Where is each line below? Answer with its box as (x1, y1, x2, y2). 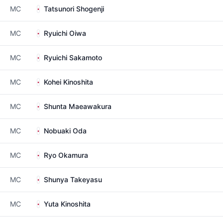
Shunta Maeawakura (44, 102, 111, 111)
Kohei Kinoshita (44, 78, 93, 86)
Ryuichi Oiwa (44, 29, 86, 37)
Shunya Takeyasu (44, 175, 102, 184)
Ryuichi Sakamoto (44, 53, 102, 62)
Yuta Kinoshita (44, 200, 91, 208)
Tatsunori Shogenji (44, 4, 104, 13)
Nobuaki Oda (44, 126, 87, 135)
